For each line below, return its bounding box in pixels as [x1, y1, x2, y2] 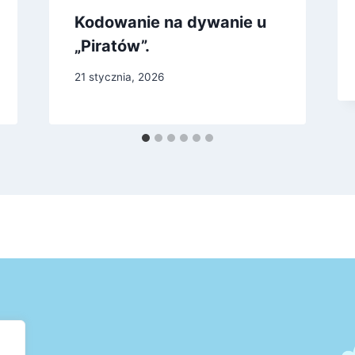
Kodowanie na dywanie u [74, 13, 266, 32]
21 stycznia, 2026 [74, 70, 164, 83]
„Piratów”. [74, 36, 150, 56]
